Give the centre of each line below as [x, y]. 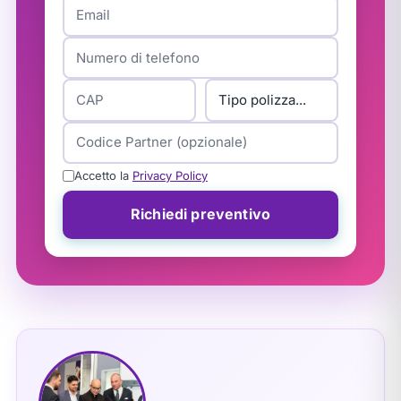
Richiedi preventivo [200, 214]
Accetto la [103, 176]
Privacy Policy [170, 176]
